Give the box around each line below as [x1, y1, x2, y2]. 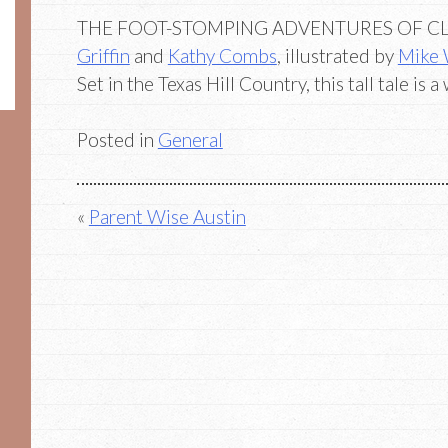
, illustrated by [276, 43, 398, 67]
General [157, 128, 223, 152]
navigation [75, 235, 185, 278]
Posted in [76, 128, 158, 152]
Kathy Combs [167, 43, 277, 67]
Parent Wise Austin [88, 204, 246, 228]
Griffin [76, 43, 130, 67]
